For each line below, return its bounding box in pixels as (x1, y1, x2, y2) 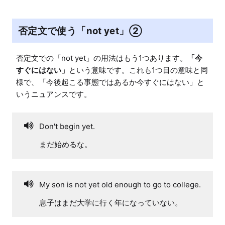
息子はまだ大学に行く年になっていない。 (39, 197, 182, 207)
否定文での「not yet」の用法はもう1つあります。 (16, 53, 187, 63)
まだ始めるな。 (39, 139, 92, 149)
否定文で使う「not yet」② (18, 25, 142, 37)
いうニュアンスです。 (16, 89, 91, 99)
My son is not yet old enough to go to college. (39, 179, 201, 189)
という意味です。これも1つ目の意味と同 (69, 65, 208, 75)
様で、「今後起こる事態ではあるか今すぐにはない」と (16, 77, 204, 87)
